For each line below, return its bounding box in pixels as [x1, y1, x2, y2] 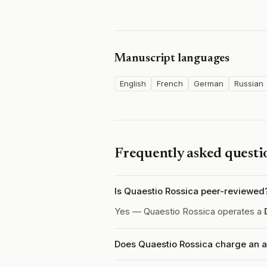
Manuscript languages [114, 52, 229, 64]
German [194, 79, 223, 88]
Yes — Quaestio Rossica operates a [114, 206, 264, 217]
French [157, 79, 183, 88]
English [120, 79, 146, 88]
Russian [234, 79, 263, 88]
